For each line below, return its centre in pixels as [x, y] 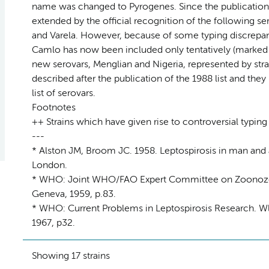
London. [49, 165]
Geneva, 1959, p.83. [74, 194]
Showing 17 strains [71, 256]
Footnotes [53, 108]
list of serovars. [63, 93]
